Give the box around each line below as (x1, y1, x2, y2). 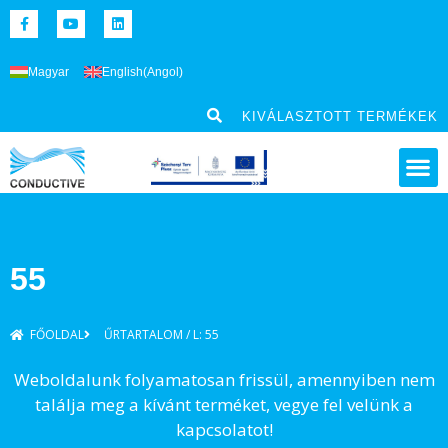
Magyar (28, 65, 69, 79)
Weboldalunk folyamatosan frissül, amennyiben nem (13, 367, 435, 391)
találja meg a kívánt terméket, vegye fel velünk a (35, 392, 413, 416)
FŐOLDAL (30, 325, 84, 343)
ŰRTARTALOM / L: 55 (104, 325, 219, 343)
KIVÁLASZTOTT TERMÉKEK (242, 109, 438, 124)
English (102, 65, 143, 79)
